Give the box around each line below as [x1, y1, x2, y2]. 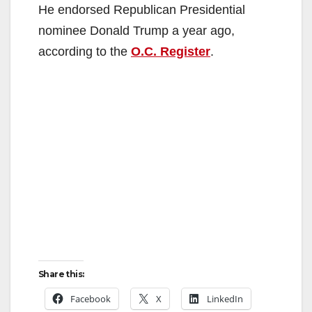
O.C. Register [131, 44, 210, 58]
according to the [38, 44, 131, 58]
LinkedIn [207, 292, 243, 305]
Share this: [38, 268, 84, 279]
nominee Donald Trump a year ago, [38, 23, 235, 38]
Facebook [70, 292, 111, 305]
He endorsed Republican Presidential [38, 2, 245, 17]
